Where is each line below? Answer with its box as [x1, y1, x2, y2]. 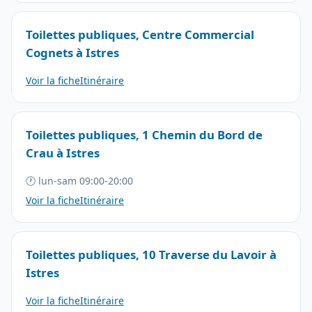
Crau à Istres [26, 144, 100, 161]
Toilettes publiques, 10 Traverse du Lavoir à [26, 247, 276, 263]
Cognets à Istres [26, 44, 119, 61]
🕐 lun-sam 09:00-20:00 [26, 173, 133, 187]
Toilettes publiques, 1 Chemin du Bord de [26, 126, 263, 143]
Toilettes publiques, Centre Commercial [26, 26, 254, 42]
